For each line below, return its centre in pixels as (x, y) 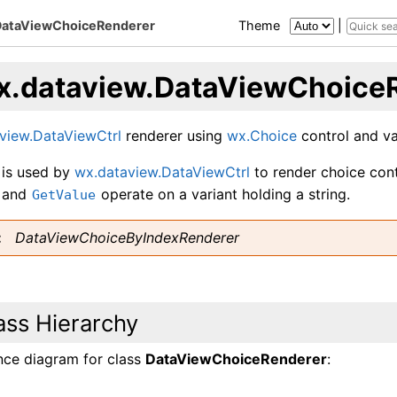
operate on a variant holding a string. (224, 194)
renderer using (175, 135)
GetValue (64, 195)
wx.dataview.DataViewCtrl (163, 171)
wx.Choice (262, 135)
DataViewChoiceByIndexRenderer (128, 237)
